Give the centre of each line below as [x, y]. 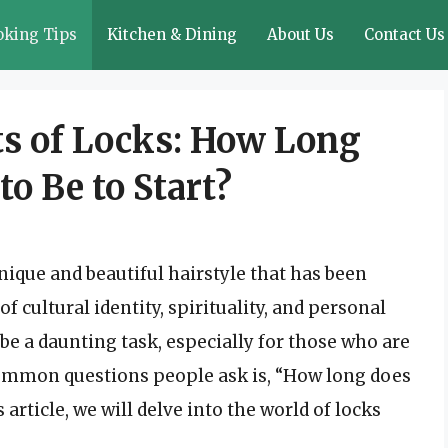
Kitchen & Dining [172, 34]
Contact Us [404, 34]
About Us [300, 34]
